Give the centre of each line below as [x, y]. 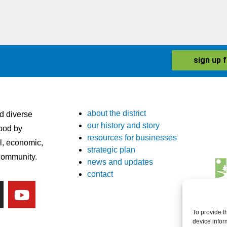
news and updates [120, 162]
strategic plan [111, 150]
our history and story [123, 126]
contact [100, 174]
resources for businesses [132, 138]
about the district [117, 113]
